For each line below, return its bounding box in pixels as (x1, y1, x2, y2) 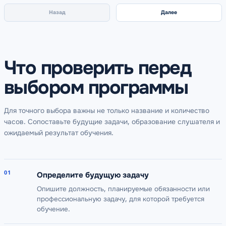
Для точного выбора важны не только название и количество (4, 106, 209, 115)
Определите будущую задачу (36, 170, 149, 181)
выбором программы (4, 75, 188, 99)
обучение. (36, 204, 70, 213)
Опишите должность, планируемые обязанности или (36, 184, 210, 193)
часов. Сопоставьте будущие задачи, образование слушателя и (4, 117, 220, 126)
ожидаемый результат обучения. (4, 128, 114, 137)
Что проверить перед (4, 55, 191, 80)
